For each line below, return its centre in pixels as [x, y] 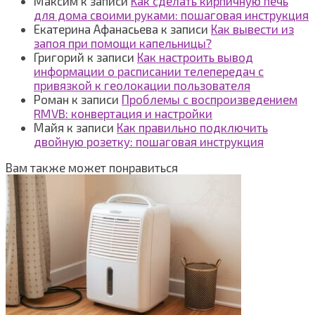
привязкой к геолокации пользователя [142, 85]
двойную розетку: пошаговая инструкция [149, 141]
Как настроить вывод [195, 57]
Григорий [59, 57]
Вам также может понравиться [92, 167]
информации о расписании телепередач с [149, 71]
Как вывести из [252, 28]
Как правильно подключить [192, 127]
